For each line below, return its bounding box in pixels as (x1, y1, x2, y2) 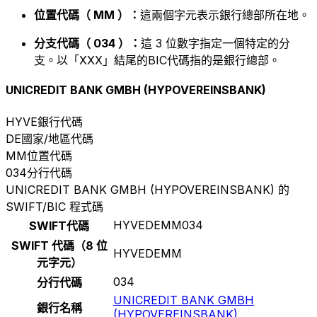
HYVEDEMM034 (113, 217, 203, 232)
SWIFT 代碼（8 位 (11, 238, 108, 253)
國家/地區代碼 (21, 131, 93, 146)
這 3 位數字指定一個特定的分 (141, 36, 290, 51)
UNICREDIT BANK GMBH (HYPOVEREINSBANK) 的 (6, 182, 289, 197)
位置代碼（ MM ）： (34, 8, 140, 23)
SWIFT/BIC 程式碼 (6, 199, 103, 214)
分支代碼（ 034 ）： (34, 36, 141, 51)
